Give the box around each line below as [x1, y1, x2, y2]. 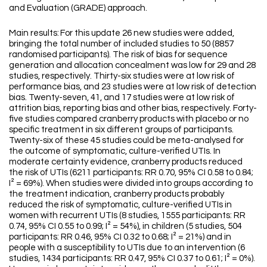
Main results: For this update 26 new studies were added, [9, 28, 234, 38]
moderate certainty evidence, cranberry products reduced [9, 157, 243, 166]
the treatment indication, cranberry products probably [9, 189, 224, 198]
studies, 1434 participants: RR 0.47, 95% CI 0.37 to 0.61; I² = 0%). [9, 253, 255, 263]
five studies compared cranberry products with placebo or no [9, 114, 249, 123]
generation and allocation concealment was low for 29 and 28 [9, 60, 256, 70]
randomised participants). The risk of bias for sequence [9, 49, 228, 59]
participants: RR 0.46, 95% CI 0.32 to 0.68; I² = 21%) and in [9, 232, 231, 241]
